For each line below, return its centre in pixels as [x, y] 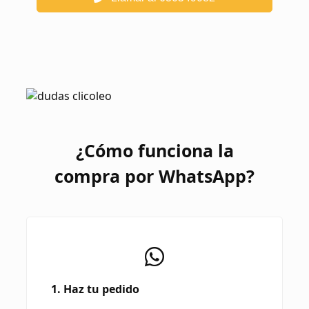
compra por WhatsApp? [154, 176]
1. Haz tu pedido [95, 289]
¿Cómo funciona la [154, 150]
